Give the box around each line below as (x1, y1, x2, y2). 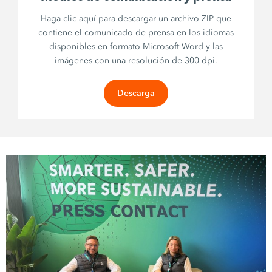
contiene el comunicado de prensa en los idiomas (38, 27, 234, 38)
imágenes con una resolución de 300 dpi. (55, 55, 217, 66)
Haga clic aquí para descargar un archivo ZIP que (41, 13, 231, 24)
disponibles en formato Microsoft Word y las (49, 41, 223, 52)
